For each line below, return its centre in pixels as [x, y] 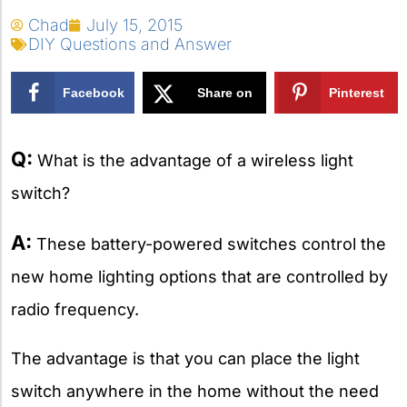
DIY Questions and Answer [130, 44]
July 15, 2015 [134, 25]
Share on [225, 93]
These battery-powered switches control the [209, 243]
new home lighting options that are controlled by [199, 276]
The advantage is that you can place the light [185, 358]
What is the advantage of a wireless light [193, 160]
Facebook [94, 93]
